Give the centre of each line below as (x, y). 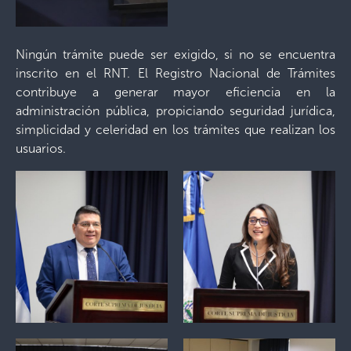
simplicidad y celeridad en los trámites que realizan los (175, 130)
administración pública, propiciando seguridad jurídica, (175, 111)
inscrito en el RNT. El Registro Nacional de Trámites (175, 73)
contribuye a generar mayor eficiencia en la (175, 92)
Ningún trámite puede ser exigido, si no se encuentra (175, 54)
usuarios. (41, 148)
